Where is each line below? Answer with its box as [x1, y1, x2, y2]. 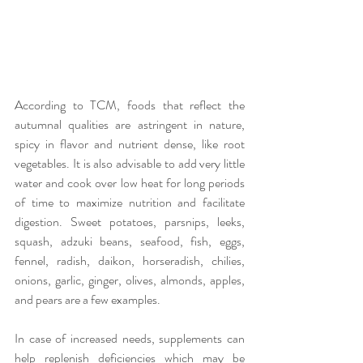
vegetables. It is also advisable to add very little [15, 153, 245, 173]
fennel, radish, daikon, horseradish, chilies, [15, 250, 245, 270]
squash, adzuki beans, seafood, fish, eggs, [15, 231, 245, 250]
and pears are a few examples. [15, 289, 160, 309]
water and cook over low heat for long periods [15, 173, 245, 192]
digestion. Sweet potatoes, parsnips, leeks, [15, 211, 245, 231]
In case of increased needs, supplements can [15, 328, 245, 348]
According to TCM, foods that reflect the [15, 95, 245, 114]
